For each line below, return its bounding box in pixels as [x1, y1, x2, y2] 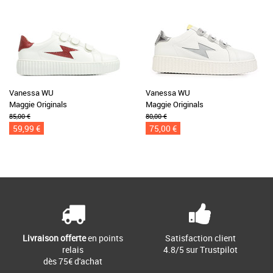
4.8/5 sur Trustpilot [163, 244, 238, 255]
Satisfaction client [165, 232, 236, 244]
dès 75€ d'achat [43, 255, 102, 267]
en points [86, 232, 123, 244]
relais [62, 244, 83, 255]
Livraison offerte [23, 232, 86, 244]
